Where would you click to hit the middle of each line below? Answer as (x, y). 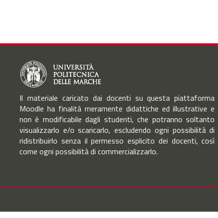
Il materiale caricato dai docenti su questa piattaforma (117, 98)
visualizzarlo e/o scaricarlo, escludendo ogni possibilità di (117, 130)
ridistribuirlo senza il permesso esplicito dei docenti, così (117, 141)
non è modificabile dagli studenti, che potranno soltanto (117, 119)
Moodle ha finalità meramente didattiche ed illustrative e (117, 109)
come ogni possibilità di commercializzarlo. (89, 151)
